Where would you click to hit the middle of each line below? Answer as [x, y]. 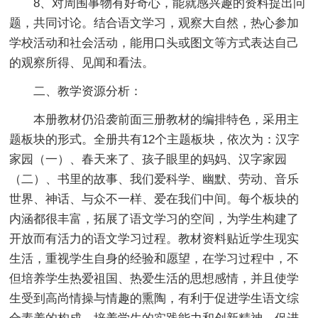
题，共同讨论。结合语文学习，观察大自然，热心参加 [154, 23]
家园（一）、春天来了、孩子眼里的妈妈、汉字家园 [148, 159]
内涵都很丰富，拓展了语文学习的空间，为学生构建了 [154, 219]
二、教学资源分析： [76, 91]
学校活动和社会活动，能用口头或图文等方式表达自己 [154, 43]
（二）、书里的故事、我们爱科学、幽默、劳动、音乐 [154, 179]
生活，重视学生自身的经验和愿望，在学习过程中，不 [154, 258]
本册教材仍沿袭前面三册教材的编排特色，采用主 [154, 119]
